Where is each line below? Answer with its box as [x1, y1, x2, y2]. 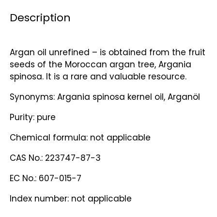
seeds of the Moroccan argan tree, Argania [10, 59, 191, 70]
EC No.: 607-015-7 [10, 172, 81, 184]
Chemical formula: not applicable [10, 132, 151, 143]
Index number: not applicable [10, 193, 132, 204]
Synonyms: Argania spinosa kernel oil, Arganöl [10, 91, 200, 103]
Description [10, 10, 71, 25]
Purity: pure [10, 111, 56, 123]
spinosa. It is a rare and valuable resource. [10, 71, 186, 82]
